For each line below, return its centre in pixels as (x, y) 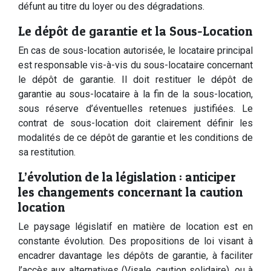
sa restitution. (47, 152)
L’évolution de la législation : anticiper (127, 177)
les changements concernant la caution (130, 192)
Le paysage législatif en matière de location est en (135, 227)
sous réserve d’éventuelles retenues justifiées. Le (135, 109)
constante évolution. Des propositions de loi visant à (135, 241)
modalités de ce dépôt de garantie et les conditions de (135, 138)
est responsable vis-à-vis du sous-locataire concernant (135, 65)
